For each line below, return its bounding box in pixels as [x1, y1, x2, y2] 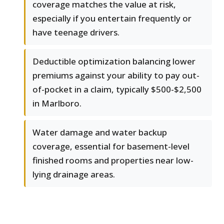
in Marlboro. [32, 97, 81, 109]
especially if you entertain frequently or [32, 12, 191, 24]
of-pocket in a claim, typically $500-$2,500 [32, 83, 201, 95]
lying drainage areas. [32, 168, 115, 180]
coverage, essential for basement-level [32, 140, 189, 152]
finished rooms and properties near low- [32, 154, 193, 166]
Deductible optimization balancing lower [32, 55, 195, 67]
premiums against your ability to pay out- [32, 69, 199, 81]
